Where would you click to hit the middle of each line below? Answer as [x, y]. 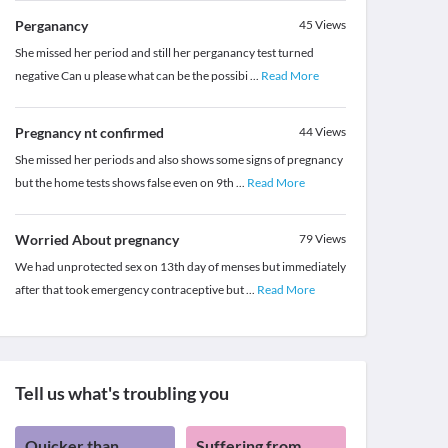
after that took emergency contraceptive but [130, 290]
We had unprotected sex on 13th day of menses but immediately [180, 267]
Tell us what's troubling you [121, 393]
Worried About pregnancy [96, 240]
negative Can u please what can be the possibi [132, 76]
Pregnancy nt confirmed [89, 133]
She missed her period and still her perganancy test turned [164, 53]
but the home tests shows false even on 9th [125, 183]
